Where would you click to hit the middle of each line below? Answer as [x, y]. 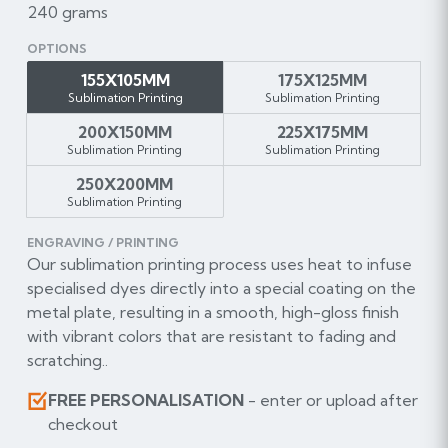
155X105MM [125, 80]
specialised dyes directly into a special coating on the [221, 288]
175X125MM [322, 80]
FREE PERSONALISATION [145, 400]
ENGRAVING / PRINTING [102, 243]
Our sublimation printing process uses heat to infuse [219, 264]
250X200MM [125, 184]
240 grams [67, 12]
